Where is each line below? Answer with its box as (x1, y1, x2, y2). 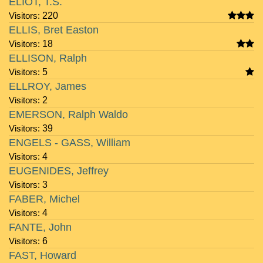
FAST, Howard (9, 249, 76, 261)
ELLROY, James (9, 80, 86, 92)
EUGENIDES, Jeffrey (9, 165, 109, 177)
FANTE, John (9, 221, 72, 233)
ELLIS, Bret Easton (9, 24, 99, 36)
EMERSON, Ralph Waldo (9, 109, 128, 120)
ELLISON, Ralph (9, 52, 87, 64)
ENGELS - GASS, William (9, 137, 130, 149)
